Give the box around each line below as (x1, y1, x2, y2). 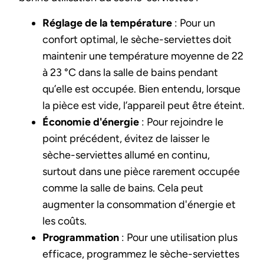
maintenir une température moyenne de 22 (42, 49, 243, 62)
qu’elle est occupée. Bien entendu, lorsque (42, 82, 240, 95)
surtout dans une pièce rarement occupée (42, 164, 240, 178)
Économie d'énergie (42, 115, 139, 128)
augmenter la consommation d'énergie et (42, 197, 236, 211)
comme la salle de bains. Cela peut (42, 181, 203, 194)
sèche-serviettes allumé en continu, (42, 148, 210, 161)
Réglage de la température (42, 16, 174, 29)
